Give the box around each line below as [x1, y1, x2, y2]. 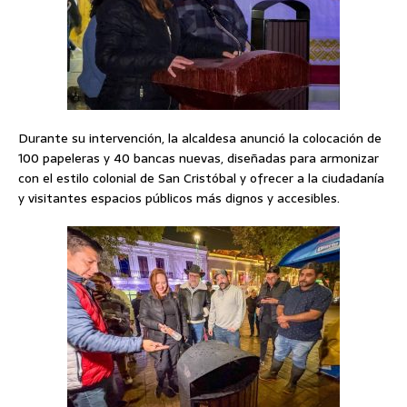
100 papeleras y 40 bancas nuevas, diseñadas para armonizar [18, 148, 379, 169]
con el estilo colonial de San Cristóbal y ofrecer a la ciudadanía [18, 168, 384, 189]
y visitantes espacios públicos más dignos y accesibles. [18, 188, 340, 209]
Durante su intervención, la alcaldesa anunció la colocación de [18, 128, 382, 149]
